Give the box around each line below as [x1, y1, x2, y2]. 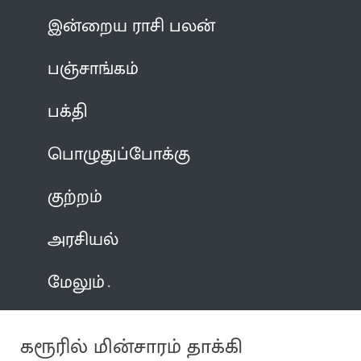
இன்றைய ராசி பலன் [48, 10, 216, 41]
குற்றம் [48, 181, 103, 212]
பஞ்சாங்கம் [48, 53, 139, 84]
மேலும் [48, 267, 106, 297]
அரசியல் [48, 224, 119, 255]
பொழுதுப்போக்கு [48, 139, 191, 169]
